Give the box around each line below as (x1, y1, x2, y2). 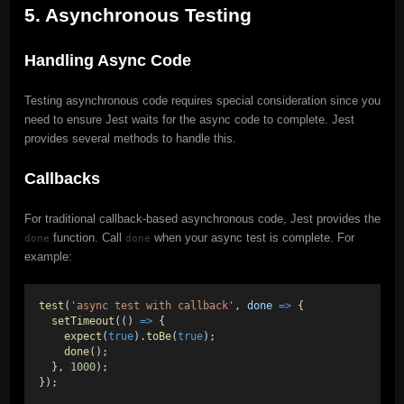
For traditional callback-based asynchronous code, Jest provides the (23, 211, 381, 225)
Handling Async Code (23, 50, 191, 69)
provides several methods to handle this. (23, 131, 236, 145)
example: (23, 249, 72, 263)
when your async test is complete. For (150, 230, 354, 244)
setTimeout (50, 314, 115, 327)
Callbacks (23, 169, 100, 188)
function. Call (49, 230, 125, 244)
